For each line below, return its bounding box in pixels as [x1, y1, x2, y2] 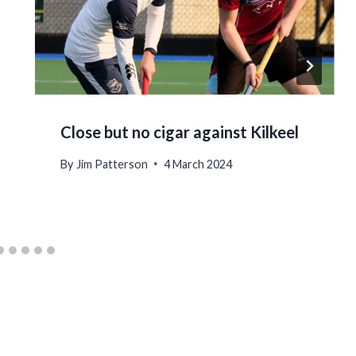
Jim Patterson [75, 157, 148, 171]
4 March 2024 [163, 157, 232, 171]
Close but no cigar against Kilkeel [60, 122, 300, 141]
